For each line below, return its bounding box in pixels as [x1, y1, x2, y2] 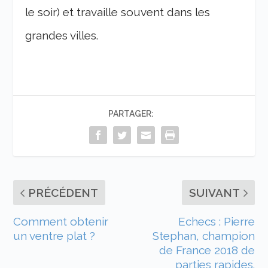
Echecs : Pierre [178, 214, 255, 228]
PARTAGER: [108, 108, 154, 118]
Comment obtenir [13, 214, 109, 228]
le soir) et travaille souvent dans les [25, 5, 211, 19]
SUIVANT [188, 185, 240, 199]
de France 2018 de [159, 243, 255, 257]
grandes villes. [25, 28, 99, 42]
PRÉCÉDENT [28, 185, 99, 199]
